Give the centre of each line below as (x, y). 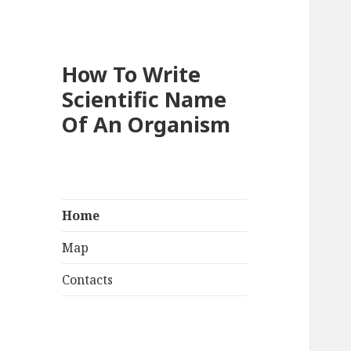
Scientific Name (145, 100)
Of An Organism (147, 125)
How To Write (132, 74)
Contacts (88, 280)
